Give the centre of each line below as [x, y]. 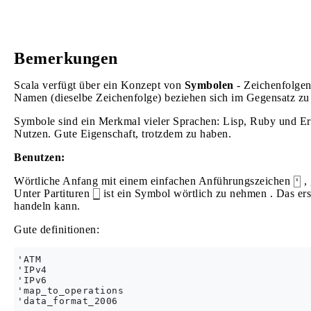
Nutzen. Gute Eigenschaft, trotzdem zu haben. [123, 134]
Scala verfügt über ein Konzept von [99, 85]
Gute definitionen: [57, 229]
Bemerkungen [66, 58]
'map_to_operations [70, 291]
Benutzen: [40, 157]
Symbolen [209, 85]
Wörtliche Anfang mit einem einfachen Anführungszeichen [154, 181]
